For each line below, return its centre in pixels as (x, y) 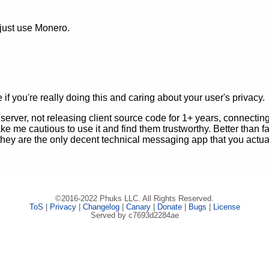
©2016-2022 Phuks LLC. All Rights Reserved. (134, 198)
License (226, 207)
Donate (169, 207)
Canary (138, 207)
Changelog (101, 207)
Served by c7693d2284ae (134, 215)
